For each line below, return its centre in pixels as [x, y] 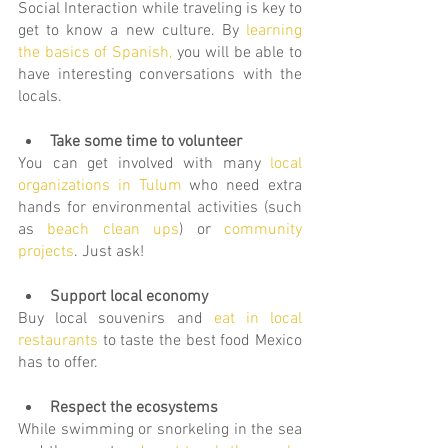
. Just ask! [109, 252]
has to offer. [58, 363]
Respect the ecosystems [134, 408]
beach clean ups [113, 230]
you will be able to [239, 53]
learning [274, 31]
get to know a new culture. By [132, 31]
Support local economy [129, 297]
